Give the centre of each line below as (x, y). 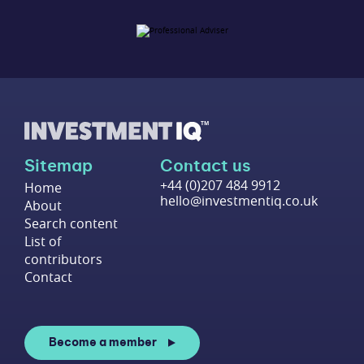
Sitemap (58, 166)
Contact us (206, 166)
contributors (63, 259)
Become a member (103, 342)
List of (43, 241)
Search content (71, 223)
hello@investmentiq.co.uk (239, 200)
